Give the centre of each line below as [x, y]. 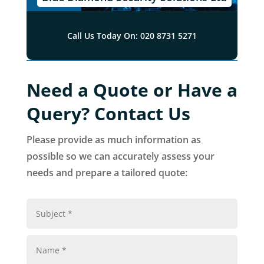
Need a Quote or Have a [132, 90]
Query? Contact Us [108, 113]
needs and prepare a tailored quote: [107, 172]
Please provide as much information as [113, 139]
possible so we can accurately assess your [120, 156]
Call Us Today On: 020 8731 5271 [132, 35]
